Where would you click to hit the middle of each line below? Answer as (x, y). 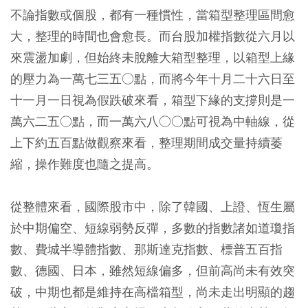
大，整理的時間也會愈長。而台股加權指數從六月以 (153, 36)
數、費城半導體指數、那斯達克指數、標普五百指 (146, 249)
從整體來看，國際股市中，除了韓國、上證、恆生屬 (153, 207)
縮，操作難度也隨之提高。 (85, 164)
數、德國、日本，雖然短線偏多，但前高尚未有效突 (153, 271)
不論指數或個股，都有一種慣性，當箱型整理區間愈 (153, 15)
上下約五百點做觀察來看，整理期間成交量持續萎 (146, 143)
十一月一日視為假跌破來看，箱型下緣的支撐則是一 (153, 100)
